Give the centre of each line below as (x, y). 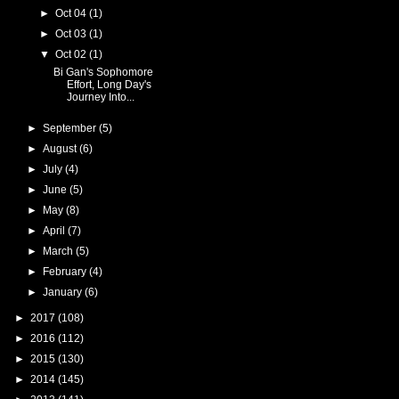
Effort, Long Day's (109, 84)
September (70, 128)
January (63, 292)
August (61, 148)
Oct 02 (73, 54)
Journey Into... (100, 97)
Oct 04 (73, 13)
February (65, 271)
